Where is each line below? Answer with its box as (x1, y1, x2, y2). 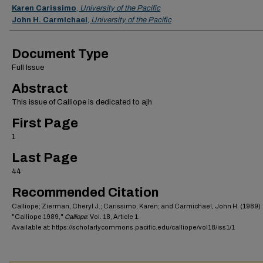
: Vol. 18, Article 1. (87, 213, 140, 221)
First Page (12, 116, 78, 131)
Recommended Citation (12, 186, 159, 200)
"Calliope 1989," (12, 213, 65, 221)
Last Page (12, 151, 77, 166)
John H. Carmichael (12, 16, 87, 25)
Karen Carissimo (12, 4, 76, 13)
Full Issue (12, 63, 44, 72)
